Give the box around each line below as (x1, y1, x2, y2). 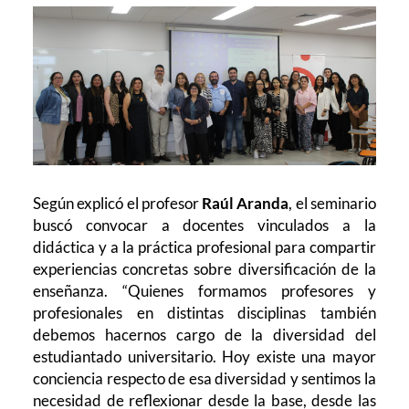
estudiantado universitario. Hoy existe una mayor (33, 347, 376, 367)
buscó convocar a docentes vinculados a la (33, 215, 376, 236)
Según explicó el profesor (33, 194, 203, 214)
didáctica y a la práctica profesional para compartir (33, 237, 376, 257)
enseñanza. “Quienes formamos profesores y (33, 281, 376, 301)
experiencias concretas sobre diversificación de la (33, 259, 376, 279)
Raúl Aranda (202, 194, 289, 214)
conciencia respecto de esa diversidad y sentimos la (33, 369, 376, 389)
